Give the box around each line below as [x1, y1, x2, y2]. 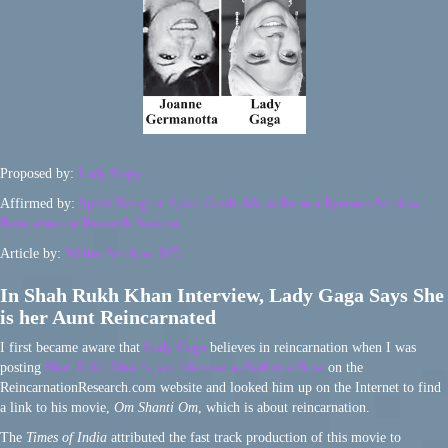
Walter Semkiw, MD [65, 246, 181, 262]
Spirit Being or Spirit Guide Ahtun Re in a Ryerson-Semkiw [79, 196, 420, 212]
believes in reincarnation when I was [206, 340, 416, 356]
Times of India [26, 430, 107, 446]
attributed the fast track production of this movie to [107, 430, 401, 446]
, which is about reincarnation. [198, 400, 370, 416]
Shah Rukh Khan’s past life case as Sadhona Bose [45, 360, 324, 376]
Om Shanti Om [114, 400, 198, 416]
